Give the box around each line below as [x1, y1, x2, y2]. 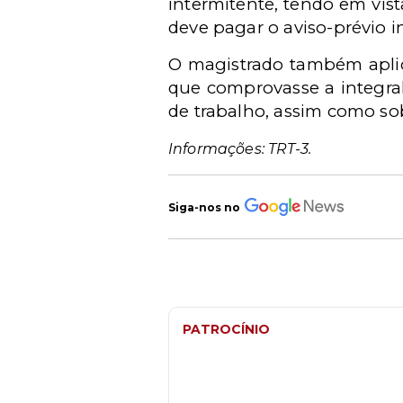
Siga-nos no [168, 200, 240, 214]
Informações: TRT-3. [168, 140, 312, 157]
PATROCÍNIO [183, 321, 270, 337]
